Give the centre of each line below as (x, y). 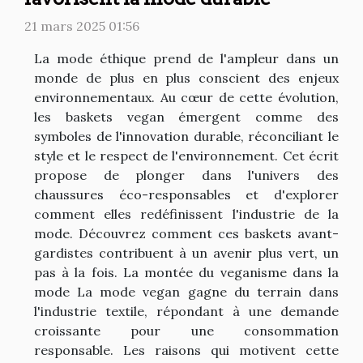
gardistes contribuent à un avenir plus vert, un (186, 252)
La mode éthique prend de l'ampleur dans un (186, 58)
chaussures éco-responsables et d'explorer (186, 194)
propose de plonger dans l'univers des (186, 175)
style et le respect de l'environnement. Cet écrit (186, 155)
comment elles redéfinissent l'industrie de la (186, 214)
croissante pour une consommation (186, 330)
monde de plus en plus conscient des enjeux (186, 77)
